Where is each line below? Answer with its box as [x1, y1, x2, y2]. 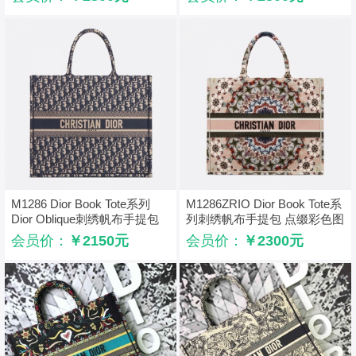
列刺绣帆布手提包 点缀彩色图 [186, 212, 344, 226]
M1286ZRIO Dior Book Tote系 [186, 197, 342, 211]
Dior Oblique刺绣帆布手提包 [11, 212, 159, 226]
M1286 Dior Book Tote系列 [11, 197, 150, 211]
